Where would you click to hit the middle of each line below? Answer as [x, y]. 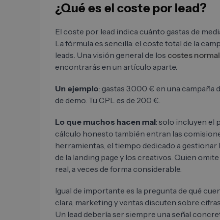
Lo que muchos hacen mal [105, 122]
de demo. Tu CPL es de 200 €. [108, 100]
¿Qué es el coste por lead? [131, 8]
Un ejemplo [77, 89]
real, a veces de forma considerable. [118, 169]
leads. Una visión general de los [111, 55]
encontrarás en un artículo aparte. [116, 67]
